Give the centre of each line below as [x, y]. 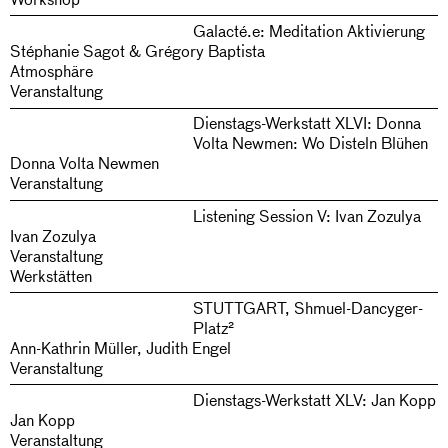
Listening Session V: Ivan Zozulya [306, 215]
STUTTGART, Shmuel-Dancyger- [307, 307]
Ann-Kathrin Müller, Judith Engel [120, 347]
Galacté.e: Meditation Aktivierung [308, 31]
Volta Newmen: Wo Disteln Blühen [310, 143]
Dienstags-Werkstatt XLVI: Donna [306, 123]
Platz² [213, 327]
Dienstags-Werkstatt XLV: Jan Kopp [314, 399]
